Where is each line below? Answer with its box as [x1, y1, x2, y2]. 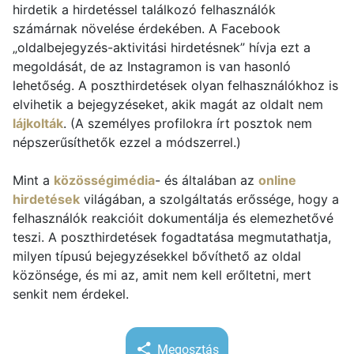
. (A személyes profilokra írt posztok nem [63, 115, 312, 131]
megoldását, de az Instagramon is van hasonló [13, 58, 291, 74]
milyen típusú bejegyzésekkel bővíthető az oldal [13, 248, 301, 264]
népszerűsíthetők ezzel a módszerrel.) [13, 134, 241, 150]
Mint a [13, 172, 54, 188]
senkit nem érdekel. [13, 286, 129, 302]
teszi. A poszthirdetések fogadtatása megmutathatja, [13, 229, 331, 245]
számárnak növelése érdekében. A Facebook [13, 21, 281, 36]
